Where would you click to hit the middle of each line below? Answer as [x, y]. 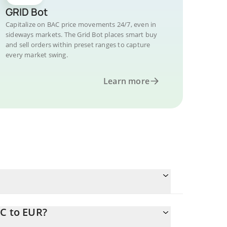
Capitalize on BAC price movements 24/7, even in [81, 24]
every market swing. [37, 55]
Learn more [126, 81]
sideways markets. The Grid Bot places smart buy [82, 34]
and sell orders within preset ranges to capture [78, 45]
